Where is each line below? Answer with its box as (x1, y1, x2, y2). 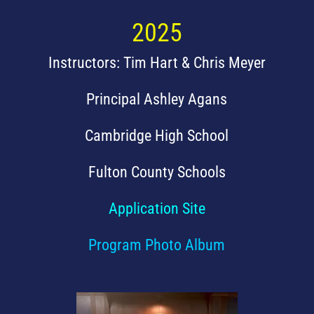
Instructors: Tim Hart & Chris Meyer (48, 54, 266, 72)
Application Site (108, 200, 205, 218)
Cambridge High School (85, 127, 229, 145)
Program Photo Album (88, 236, 226, 254)
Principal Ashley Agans (86, 90, 228, 109)
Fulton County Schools (88, 163, 226, 182)
